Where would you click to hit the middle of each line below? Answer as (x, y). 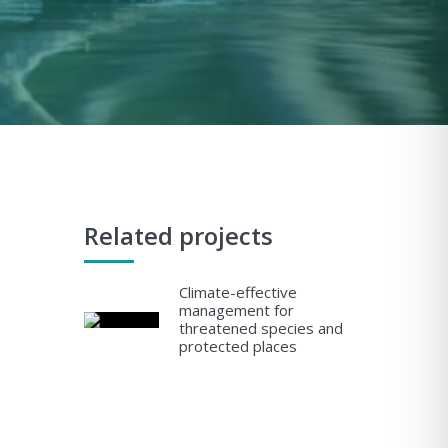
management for (236, 309)
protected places (237, 345)
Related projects (178, 235)
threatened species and (260, 327)
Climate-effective (237, 291)
